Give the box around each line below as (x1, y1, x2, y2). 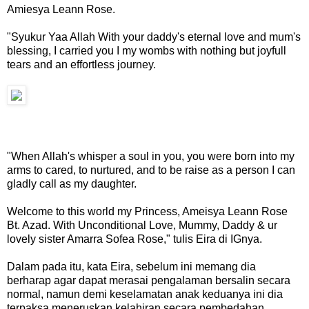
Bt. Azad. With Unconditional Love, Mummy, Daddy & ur (7, 219, 277, 232)
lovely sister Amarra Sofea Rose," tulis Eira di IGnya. (7, 233, 262, 246)
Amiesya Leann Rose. (7, 3, 115, 16)
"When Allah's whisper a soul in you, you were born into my (7, 150, 295, 163)
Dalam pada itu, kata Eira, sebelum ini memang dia (7, 261, 256, 273)
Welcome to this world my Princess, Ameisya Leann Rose (7, 206, 288, 218)
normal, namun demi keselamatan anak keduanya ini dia (7, 288, 283, 301)
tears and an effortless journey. (7, 59, 156, 71)
